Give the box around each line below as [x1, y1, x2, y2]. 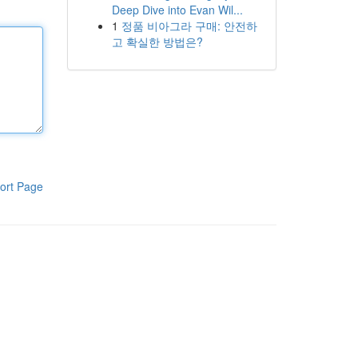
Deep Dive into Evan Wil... [111, 2, 243, 18]
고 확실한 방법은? [111, 34, 203, 50]
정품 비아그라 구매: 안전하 [121, 18, 257, 34]
